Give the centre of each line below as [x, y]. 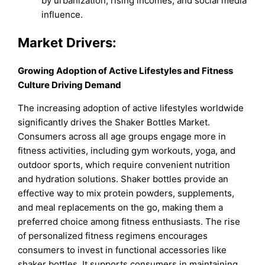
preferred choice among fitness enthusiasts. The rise [129, 222]
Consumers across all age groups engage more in [122, 137]
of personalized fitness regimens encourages [113, 236]
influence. [62, 14]
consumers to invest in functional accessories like [122, 250]
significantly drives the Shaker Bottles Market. [114, 122]
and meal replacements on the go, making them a [121, 208]
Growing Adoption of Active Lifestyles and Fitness [126, 71]
